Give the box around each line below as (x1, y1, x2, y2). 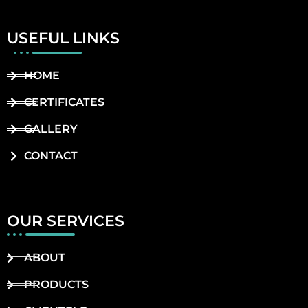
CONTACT (24, 149, 78, 163)
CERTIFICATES (24, 96, 104, 109)
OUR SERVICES (7, 212, 124, 231)
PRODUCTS (24, 278, 89, 291)
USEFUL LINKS (7, 29, 120, 48)
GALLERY (24, 122, 78, 136)
